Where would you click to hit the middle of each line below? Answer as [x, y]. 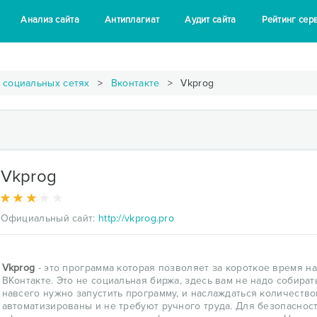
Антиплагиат [132, 20]
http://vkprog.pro [136, 218]
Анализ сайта [50, 20]
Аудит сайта [211, 20]
